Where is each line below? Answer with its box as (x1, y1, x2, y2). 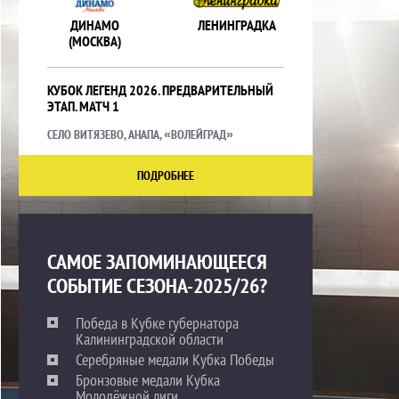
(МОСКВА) (68, 32, 121, 50)
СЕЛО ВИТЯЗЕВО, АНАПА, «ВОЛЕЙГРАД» (47, 126, 233, 142)
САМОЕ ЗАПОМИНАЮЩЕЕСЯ (47, 248, 267, 275)
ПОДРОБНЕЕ (137, 167, 194, 183)
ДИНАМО (69, 16, 119, 34)
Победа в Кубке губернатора (76, 313, 239, 333)
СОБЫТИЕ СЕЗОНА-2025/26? (47, 272, 267, 299)
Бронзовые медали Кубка (76, 370, 220, 391)
